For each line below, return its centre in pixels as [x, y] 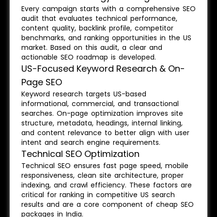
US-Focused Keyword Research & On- [103, 69]
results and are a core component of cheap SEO [108, 204]
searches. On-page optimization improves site [102, 113]
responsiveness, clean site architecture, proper [102, 175]
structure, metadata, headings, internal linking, [102, 123]
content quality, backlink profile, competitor [97, 28]
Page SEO [42, 82]
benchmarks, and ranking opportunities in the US [106, 38]
